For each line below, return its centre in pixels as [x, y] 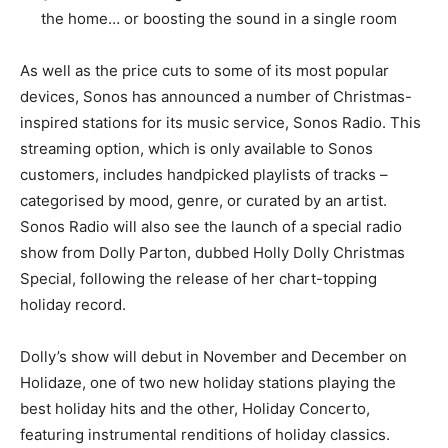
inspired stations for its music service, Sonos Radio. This [220, 123]
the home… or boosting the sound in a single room [219, 19]
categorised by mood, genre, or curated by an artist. [203, 201]
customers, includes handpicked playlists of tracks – [204, 175]
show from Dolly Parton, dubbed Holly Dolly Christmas [212, 253]
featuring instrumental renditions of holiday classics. [205, 435]
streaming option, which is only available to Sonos [196, 149]
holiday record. [73, 305]
